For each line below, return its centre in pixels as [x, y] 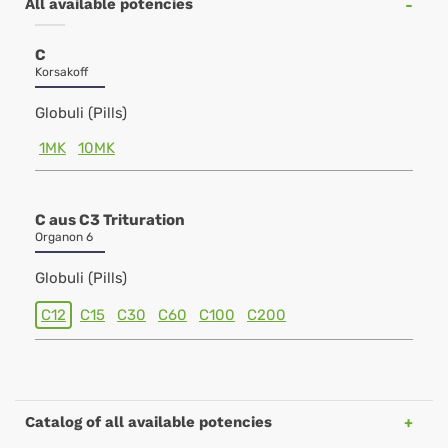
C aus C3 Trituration [110, 220]
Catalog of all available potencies [148, 422]
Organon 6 [64, 237]
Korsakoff [61, 72]
